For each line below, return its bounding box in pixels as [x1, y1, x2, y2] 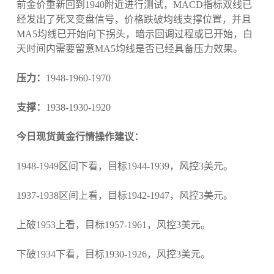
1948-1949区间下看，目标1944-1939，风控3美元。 [16, 161, 233, 172]
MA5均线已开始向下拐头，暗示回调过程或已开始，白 [16, 29, 253, 40]
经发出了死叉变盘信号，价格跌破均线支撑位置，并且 [16, 14, 251, 25]
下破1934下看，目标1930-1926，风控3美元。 [16, 249, 210, 260]
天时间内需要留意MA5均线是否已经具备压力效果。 [16, 43, 243, 54]
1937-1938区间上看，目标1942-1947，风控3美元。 [16, 190, 233, 201]
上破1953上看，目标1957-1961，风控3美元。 [16, 220, 210, 231]
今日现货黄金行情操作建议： [16, 131, 144, 143]
